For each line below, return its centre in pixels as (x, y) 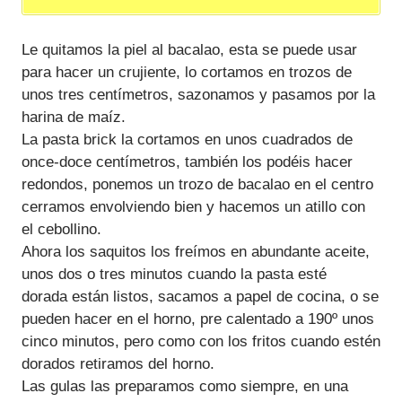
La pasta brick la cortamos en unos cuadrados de (187, 139)
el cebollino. (61, 229)
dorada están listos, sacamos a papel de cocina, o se (200, 296)
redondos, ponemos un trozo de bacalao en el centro (197, 184)
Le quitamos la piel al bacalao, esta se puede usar (189, 49)
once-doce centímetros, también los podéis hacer (187, 162)
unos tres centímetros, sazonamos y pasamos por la (198, 94)
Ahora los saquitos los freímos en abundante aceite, (196, 251)
